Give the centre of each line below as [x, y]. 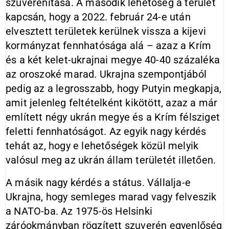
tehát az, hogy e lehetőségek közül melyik [102, 146]
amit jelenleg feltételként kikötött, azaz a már [112, 103]
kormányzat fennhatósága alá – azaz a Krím [109, 45]
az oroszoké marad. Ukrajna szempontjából [106, 74]
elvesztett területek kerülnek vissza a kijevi [106, 31]
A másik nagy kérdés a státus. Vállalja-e [98, 182]
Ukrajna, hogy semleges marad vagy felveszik [111, 197]
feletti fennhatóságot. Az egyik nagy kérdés [106, 131]
